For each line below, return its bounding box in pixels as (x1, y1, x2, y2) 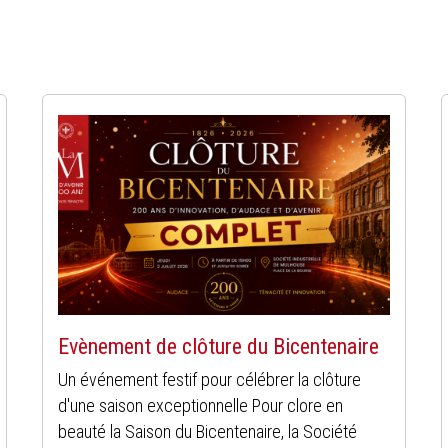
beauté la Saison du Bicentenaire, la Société (57, 420, 357, 442)
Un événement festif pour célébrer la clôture (57, 368, 361, 390)
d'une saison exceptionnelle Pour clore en (57, 394, 343, 416)
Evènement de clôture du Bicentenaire (57, 333, 379, 359)
